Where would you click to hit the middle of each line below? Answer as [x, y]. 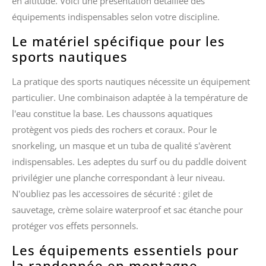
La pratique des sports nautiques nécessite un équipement [131, 82]
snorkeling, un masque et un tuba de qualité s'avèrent [121, 146]
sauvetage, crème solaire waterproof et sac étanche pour [127, 210]
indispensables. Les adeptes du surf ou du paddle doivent [129, 162]
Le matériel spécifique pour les [118, 41]
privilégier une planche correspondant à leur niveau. [118, 178]
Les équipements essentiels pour [125, 250]
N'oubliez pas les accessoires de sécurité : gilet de [112, 194]
